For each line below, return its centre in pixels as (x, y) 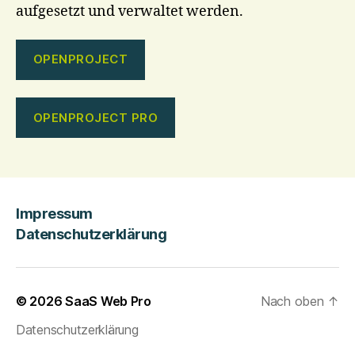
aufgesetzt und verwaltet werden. (130, 11)
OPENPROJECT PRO (95, 117)
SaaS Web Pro (108, 301)
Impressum (54, 213)
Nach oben (294, 301)
